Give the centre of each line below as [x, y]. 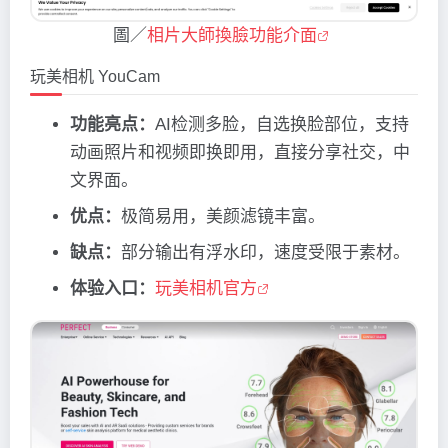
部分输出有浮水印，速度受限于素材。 [265, 252]
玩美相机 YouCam [95, 76]
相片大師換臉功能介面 [232, 35]
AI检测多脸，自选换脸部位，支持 [282, 124]
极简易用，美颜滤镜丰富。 [223, 216]
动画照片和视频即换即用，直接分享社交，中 [240, 152]
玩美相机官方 [206, 288]
